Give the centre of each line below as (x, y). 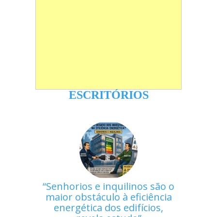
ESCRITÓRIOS (108, 95)
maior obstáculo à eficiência (108, 197)
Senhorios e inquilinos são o (110, 186)
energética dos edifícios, (108, 208)
